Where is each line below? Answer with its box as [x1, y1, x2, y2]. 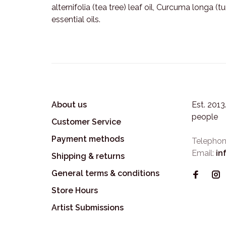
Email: [192, 148, 216, 158]
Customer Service [51, 117, 121, 127]
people [192, 112, 218, 122]
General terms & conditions [51, 168, 159, 178]
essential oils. [51, 15, 100, 24]
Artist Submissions [51, 203, 124, 212]
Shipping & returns [51, 151, 125, 161]
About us [51, 100, 87, 109]
